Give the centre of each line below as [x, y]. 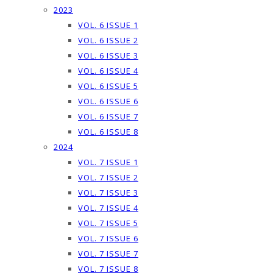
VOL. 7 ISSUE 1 [108, 162]
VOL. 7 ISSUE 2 [108, 177]
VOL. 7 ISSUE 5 [108, 223]
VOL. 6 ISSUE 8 [108, 132]
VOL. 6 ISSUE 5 [108, 86]
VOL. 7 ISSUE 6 [108, 238]
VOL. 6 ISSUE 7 [108, 116]
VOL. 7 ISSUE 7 [108, 253]
